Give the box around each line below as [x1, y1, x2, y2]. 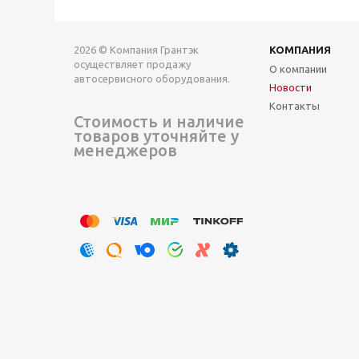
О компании [269, 63, 327, 75]
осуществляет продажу [74, 58, 191, 70]
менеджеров [74, 141, 177, 159]
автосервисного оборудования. [74, 73, 230, 84]
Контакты [269, 100, 320, 111]
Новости [269, 82, 312, 93]
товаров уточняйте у [74, 127, 239, 145]
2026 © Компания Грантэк [74, 44, 199, 55]
